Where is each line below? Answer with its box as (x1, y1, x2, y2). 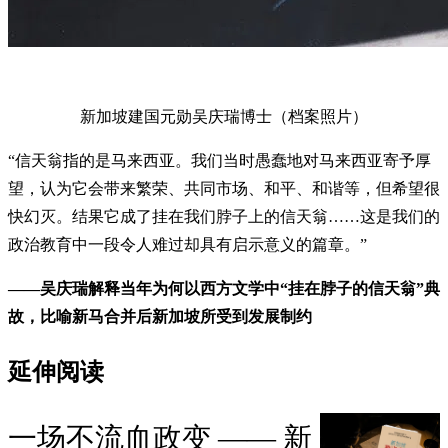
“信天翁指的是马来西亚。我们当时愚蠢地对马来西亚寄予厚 (8, 151, 431, 169)
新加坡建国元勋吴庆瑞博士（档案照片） (80, 107, 368, 125)
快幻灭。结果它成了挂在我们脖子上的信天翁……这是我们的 (8, 207, 440, 225)
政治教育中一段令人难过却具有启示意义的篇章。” (8, 235, 383, 253)
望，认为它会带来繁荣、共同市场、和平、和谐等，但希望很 (8, 179, 440, 197)
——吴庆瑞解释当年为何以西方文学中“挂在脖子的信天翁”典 (8, 279, 440, 297)
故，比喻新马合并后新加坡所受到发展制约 (8, 307, 312, 325)
